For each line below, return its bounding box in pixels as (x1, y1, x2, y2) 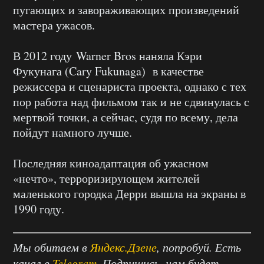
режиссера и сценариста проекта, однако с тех (13, 78, 246, 94)
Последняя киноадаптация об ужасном (13, 155, 209, 171)
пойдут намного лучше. (13, 124, 132, 140)
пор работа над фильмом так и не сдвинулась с (13, 94, 249, 110)
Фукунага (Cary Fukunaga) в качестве (13, 63, 204, 79)
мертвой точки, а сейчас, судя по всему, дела (13, 109, 238, 125)
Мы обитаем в (13, 239, 90, 255)
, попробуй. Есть (157, 239, 241, 255)
